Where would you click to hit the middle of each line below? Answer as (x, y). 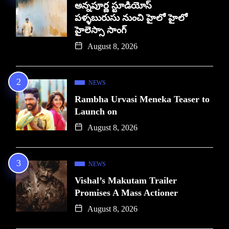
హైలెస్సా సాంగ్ (101, 30)
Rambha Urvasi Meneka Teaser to (142, 99)
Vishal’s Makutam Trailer (126, 180)
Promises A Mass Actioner (126, 192)
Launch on (96, 111)
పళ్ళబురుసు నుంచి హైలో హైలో (131, 18)
